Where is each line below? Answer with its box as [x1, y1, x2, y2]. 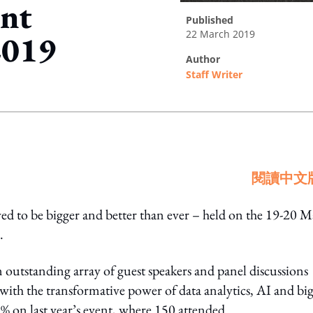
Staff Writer [186, 68, 242, 81]
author [193, 52, 220, 66]
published [192, 13, 233, 27]
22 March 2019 [186, 27, 255, 41]
